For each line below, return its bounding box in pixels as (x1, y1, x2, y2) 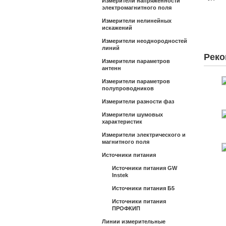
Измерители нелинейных (102, 18, 172, 24)
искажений (102, 25, 132, 31)
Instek (112, 172, 128, 178)
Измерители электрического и (102, 132, 186, 138)
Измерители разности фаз (102, 98, 174, 104)
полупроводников (102, 85, 154, 91)
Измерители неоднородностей (102, 38, 187, 44)
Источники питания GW (112, 165, 177, 171)
